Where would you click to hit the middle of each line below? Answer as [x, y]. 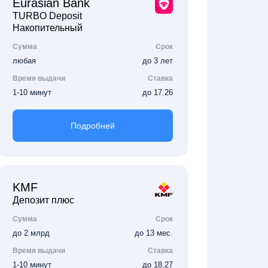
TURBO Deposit [47, 16]
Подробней [92, 126]
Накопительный [48, 28]
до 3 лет [157, 61]
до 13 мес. [153, 233]
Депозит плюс [43, 200]
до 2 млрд [31, 233]
